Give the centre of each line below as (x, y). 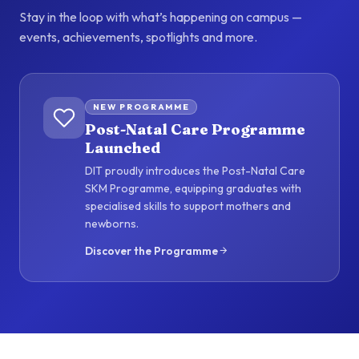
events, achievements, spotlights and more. (138, 37)
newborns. (111, 223)
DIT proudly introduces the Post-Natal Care (195, 170)
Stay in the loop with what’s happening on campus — (161, 17)
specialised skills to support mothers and (188, 206)
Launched (122, 148)
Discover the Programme (151, 250)
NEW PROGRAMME (141, 107)
